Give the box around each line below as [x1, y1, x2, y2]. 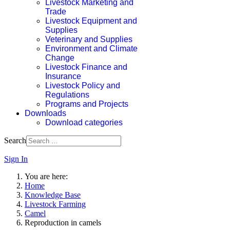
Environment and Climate [45, 44, 138, 53]
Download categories [45, 118, 123, 127]
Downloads [25, 109, 66, 118]
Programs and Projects [45, 100, 128, 108]
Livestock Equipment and [45, 16, 137, 25]
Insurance [45, 72, 81, 81]
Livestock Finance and [45, 63, 127, 71]
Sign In [4, 155, 28, 163]
